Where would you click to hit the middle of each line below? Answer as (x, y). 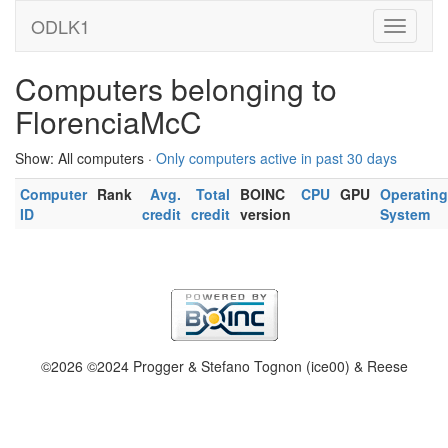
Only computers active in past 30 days (276, 158)
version (265, 214)
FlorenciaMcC (108, 121)
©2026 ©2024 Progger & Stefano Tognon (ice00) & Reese (224, 366)
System (405, 214)
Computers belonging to (176, 88)
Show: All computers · (85, 158)
